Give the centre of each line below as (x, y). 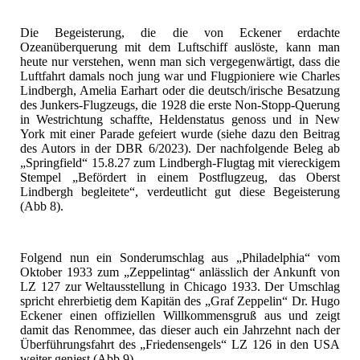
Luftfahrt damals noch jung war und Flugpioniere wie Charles (180, 76)
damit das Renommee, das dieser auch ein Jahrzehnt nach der (180, 330)
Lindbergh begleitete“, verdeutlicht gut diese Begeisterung (180, 192)
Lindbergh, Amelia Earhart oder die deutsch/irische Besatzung (180, 91)
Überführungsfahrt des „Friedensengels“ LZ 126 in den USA (180, 345)
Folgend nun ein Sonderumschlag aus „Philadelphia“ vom (180, 258)
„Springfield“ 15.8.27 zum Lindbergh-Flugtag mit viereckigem (180, 163)
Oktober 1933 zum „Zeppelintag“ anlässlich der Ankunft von (180, 272)
